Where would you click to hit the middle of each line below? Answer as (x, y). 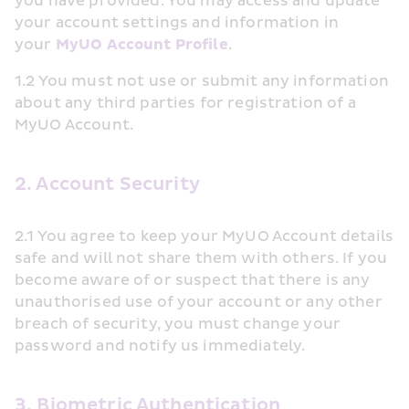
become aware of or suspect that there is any (193, 280)
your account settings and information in (177, 23)
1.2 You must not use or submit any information (202, 81)
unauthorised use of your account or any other (199, 302)
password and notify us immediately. (160, 346)
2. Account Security (107, 184)
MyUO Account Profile (142, 45)
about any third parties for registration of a (185, 103)
